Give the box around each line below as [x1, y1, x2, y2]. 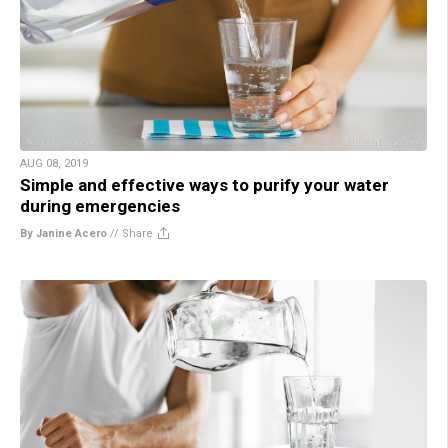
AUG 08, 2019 [20, 156, 88, 170]
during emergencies [20, 195, 180, 216]
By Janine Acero [20, 226, 107, 240]
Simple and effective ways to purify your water [20, 174, 389, 195]
